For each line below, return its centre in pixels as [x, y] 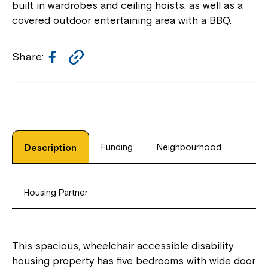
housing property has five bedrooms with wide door [134, 261]
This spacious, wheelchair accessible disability [123, 246]
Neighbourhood [189, 147]
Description [51, 147]
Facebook [84, 55]
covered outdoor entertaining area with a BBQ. [122, 20]
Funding [117, 147]
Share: [28, 56]
